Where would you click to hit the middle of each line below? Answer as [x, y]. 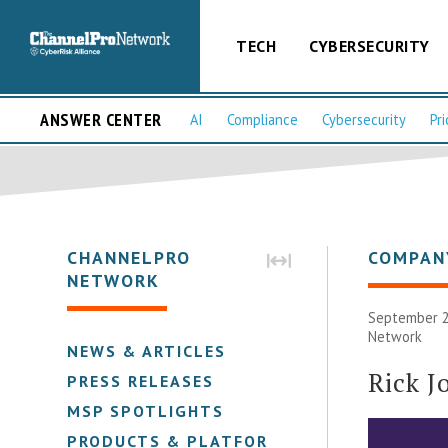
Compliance [262, 120]
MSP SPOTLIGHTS [146, 410]
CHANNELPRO [129, 257]
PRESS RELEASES [141, 380]
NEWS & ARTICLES [147, 350]
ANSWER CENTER [101, 120]
